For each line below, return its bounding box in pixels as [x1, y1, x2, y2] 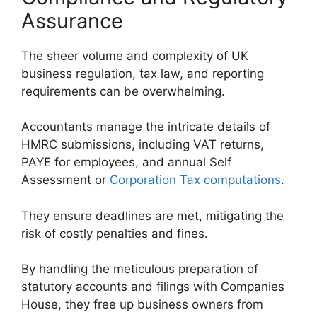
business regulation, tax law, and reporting [21, 66, 264, 81]
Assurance [21, 8, 123, 33]
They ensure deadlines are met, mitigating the [21, 208, 284, 223]
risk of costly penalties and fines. [21, 226, 208, 241]
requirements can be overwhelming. [21, 83, 225, 98]
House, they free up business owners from [21, 297, 263, 312]
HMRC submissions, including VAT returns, [21, 137, 264, 152]
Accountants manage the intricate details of [21, 120, 270, 134]
